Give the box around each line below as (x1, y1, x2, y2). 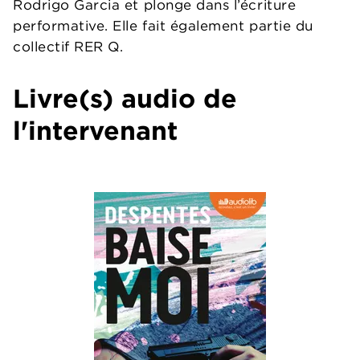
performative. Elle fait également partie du (13, 17, 313, 35)
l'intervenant (13, 115, 178, 146)
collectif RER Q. (13, 38, 124, 55)
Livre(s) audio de (13, 83, 237, 114)
